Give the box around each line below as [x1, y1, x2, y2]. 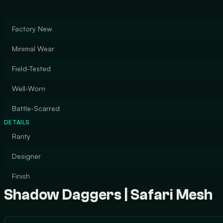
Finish [12, 172, 30, 180]
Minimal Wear [12, 44, 54, 53]
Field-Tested [12, 64, 51, 73]
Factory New [12, 24, 52, 33]
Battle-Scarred [12, 104, 60, 112]
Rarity [12, 132, 30, 140]
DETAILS [4, 118, 30, 126]
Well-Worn [12, 84, 45, 93]
